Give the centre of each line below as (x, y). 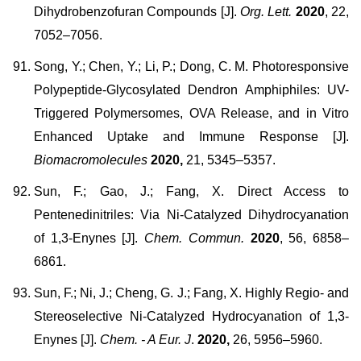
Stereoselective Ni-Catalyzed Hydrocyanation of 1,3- (191, 316)
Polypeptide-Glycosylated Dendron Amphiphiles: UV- (191, 90)
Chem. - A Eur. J (145, 340)
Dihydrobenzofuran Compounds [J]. (135, 12)
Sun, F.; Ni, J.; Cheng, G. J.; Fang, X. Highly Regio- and (191, 293)
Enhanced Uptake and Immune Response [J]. (191, 137)
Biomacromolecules (92, 160)
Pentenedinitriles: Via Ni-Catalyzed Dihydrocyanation (191, 215)
